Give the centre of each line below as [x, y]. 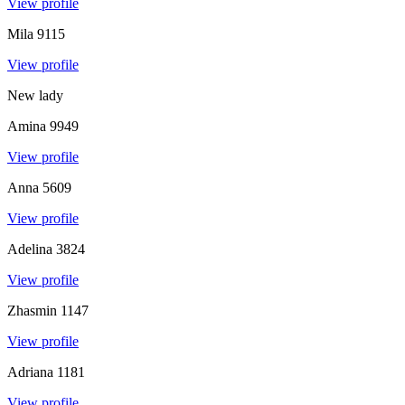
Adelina [30, 249]
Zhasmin [32, 310]
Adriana [30, 372]
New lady [35, 95]
